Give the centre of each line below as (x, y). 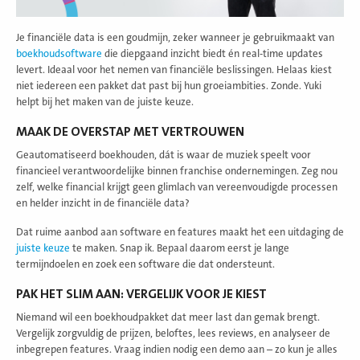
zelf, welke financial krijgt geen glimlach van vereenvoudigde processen (177, 187)
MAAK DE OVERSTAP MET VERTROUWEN (130, 131)
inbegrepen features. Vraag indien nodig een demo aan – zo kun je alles (177, 349)
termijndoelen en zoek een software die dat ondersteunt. (147, 264)
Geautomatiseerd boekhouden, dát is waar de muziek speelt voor (164, 155)
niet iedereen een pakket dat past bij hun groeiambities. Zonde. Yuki (169, 86)
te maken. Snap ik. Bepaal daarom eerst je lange (180, 248)
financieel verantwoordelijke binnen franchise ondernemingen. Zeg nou (177, 171)
